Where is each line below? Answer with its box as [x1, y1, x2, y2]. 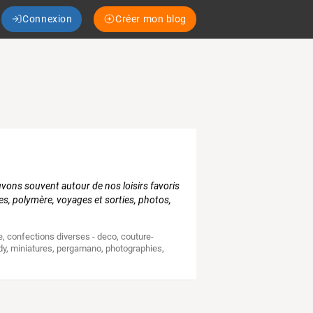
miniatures [10, 243, 53, 254]
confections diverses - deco [7, 231, 117, 242]
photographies [105, 243, 163, 254]
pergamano [57, 243, 102, 254]
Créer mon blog [115, 13, 187, 24]
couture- [121, 231, 154, 242]
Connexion [22, 13, 73, 24]
